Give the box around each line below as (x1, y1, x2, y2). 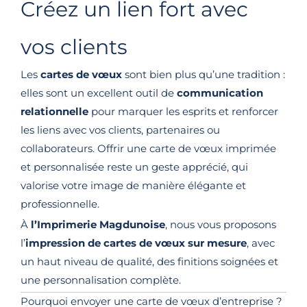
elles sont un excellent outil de (21, 87, 177, 100)
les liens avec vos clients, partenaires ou (21, 124, 220, 137)
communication (177, 87, 263, 100)
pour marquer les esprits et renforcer (88, 106, 278, 119)
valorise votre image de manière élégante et (21, 180, 246, 193)
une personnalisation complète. (21, 274, 181, 287)
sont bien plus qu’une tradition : (122, 69, 285, 82)
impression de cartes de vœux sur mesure (25, 237, 247, 250)
